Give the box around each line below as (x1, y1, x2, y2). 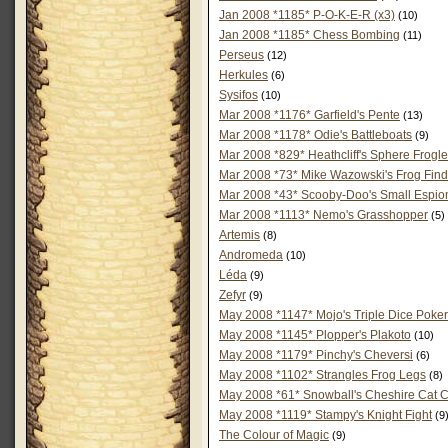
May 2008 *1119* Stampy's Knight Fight (219, 408, 432, 422)
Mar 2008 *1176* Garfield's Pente (219, 108, 400, 122)
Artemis (219, 228, 260, 242)
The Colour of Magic (219, 428, 329, 442)
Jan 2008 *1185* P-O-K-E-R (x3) (219, 8, 395, 22)
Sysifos (219, 88, 258, 102)
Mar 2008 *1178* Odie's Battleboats (219, 128, 412, 142)
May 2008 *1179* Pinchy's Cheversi (219, 348, 413, 362)
